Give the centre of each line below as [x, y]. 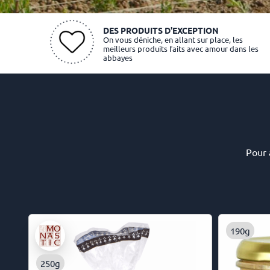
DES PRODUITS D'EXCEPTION [161, 30]
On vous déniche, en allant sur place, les [173, 39]
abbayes [118, 57]
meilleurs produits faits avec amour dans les [181, 48]
